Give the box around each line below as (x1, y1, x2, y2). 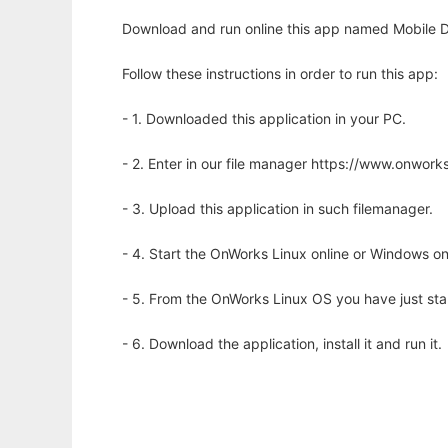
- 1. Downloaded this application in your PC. (122, 110, 406, 128)
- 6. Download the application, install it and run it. (122, 335, 442, 353)
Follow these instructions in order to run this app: (122, 65, 438, 83)
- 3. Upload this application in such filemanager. (122, 200, 433, 218)
